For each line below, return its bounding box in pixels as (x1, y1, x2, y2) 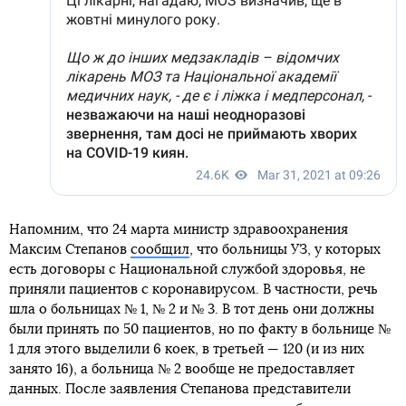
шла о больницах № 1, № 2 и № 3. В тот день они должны (9, 303, 374, 317)
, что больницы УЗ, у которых (189, 243, 381, 257)
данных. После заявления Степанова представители (9, 382, 351, 397)
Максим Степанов (9, 243, 130, 257)
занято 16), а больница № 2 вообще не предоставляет (9, 362, 354, 377)
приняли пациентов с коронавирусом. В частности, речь (9, 283, 378, 297)
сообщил (130, 243, 189, 257)
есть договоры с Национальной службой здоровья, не (9, 263, 365, 277)
